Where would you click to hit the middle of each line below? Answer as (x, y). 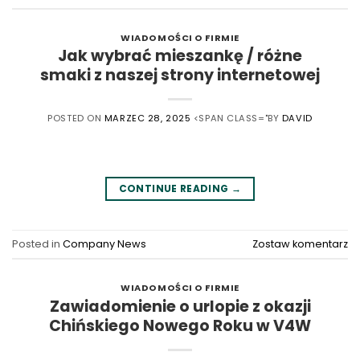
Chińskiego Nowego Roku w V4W (180, 325)
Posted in (37, 243)
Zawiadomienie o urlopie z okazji (180, 306)
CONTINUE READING (175, 189)
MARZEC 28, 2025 (147, 119)
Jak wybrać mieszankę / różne (180, 56)
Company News (104, 243)
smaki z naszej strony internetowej (180, 76)
